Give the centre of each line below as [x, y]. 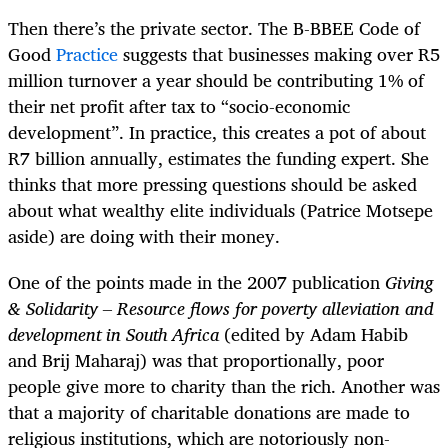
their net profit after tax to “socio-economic [179, 105]
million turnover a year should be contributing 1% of [216, 79]
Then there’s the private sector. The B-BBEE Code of [214, 27]
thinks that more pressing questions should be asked [212, 183]
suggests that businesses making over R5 [279, 53]
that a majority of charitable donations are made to [209, 411]
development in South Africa [116, 333]
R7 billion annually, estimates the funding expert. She [218, 157]
